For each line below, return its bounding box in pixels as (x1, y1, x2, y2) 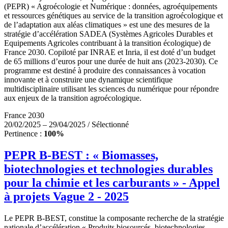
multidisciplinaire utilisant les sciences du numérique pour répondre (4, 84, 219, 94)
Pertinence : (4, 129, 44, 138)
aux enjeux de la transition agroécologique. (4, 94, 141, 103)
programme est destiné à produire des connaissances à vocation (4, 66, 206, 75)
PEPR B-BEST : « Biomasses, (4, 148, 158, 162)
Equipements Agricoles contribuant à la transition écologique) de (4, 39, 211, 48)
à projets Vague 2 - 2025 (4, 189, 129, 203)
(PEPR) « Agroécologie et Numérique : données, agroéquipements (4, 2, 217, 11)
